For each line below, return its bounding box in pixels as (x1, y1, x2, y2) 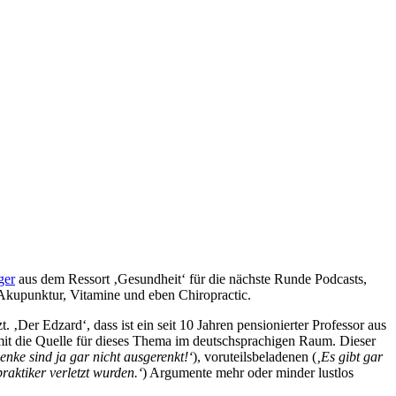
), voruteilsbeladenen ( (193, 349, 316, 365)
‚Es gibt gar (316, 349, 383, 365)
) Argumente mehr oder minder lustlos (142, 365, 354, 381)
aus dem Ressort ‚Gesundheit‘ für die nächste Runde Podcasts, (15, 271, 367, 287)
